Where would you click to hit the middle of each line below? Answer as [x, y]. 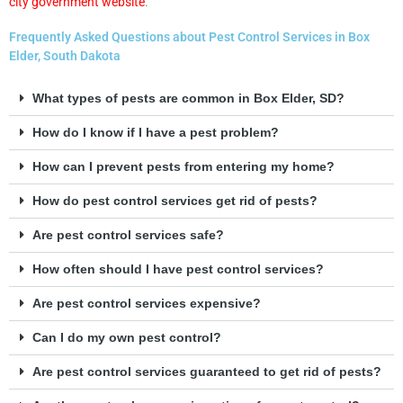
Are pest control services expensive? [146, 304]
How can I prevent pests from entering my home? [183, 167]
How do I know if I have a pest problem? [155, 133]
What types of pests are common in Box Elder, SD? [188, 99]
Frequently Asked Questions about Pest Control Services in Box [189, 37]
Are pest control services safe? [128, 236]
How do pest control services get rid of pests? [175, 201]
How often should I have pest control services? [178, 270]
